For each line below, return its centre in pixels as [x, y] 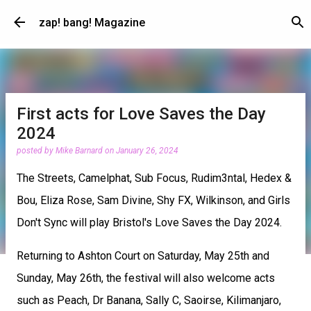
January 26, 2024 [147, 151]
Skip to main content [159, 17]
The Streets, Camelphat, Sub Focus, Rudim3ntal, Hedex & [154, 178]
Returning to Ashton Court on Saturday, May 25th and [143, 256]
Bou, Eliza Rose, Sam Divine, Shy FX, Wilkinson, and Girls [153, 200]
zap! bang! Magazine [92, 22]
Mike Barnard [79, 151]
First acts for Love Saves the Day [141, 114]
